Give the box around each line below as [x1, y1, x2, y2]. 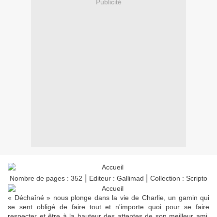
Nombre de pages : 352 [10, 174, 82, 183]
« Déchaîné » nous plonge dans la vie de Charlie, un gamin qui [8, 194, 209, 202]
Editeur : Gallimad [87, 174, 146, 183]
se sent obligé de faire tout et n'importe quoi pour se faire [8, 203, 209, 211]
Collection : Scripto [148, 174, 207, 183]
